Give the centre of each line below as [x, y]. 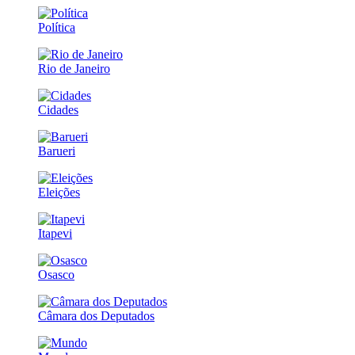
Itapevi [55, 233]
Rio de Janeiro [74, 68]
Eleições [59, 192]
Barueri [57, 151]
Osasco [56, 274]
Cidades [58, 109]
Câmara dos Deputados [96, 315]
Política [57, 27]
